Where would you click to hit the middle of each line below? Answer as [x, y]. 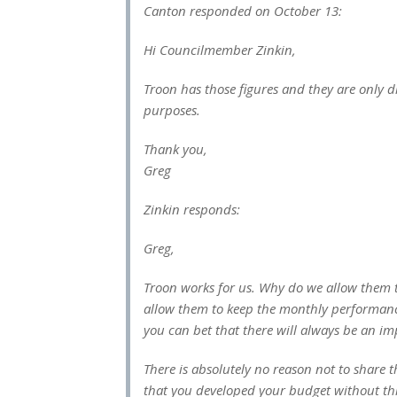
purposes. [172, 110]
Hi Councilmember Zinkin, [220, 50]
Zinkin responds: [192, 209]
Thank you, [175, 149]
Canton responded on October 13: [243, 11]
